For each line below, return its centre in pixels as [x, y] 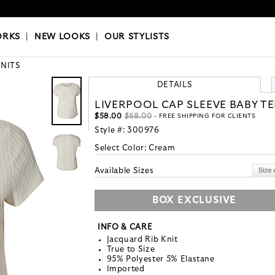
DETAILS [175, 85]
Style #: [111, 131]
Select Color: [122, 149]
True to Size [131, 250]
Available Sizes [124, 171]
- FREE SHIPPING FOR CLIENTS [204, 116]
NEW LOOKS [62, 37]
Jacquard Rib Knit [142, 240]
